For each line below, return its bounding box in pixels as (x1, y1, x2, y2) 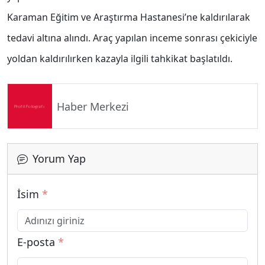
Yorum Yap (33, 151, 86, 166)
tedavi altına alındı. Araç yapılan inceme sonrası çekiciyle (7, 31, 257, 45)
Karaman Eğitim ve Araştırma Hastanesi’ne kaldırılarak (7, 11, 250, 24)
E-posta (17, 235, 58, 250)
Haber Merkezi (57, 99, 129, 114)
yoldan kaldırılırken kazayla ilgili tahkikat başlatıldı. (7, 52, 232, 66)
